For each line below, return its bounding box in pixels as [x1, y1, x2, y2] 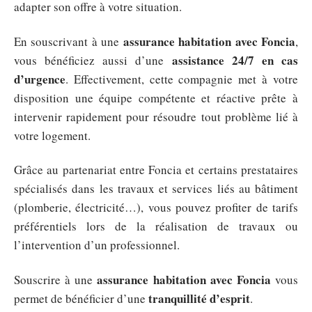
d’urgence [14, 70, 65, 88]
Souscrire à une [14, 271, 97, 288]
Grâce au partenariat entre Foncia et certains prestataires [14, 162, 298, 178]
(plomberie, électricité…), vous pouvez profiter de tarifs [14, 199, 298, 216]
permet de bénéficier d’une [14, 290, 148, 306]
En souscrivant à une [14, 33, 123, 49]
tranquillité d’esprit [148, 289, 250, 307]
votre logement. [14, 127, 91, 143]
